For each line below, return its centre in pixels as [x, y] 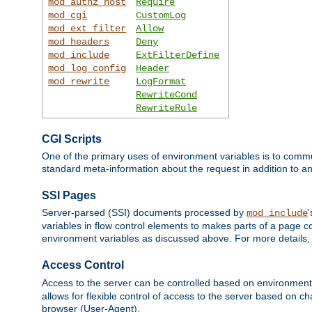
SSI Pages [69, 195]
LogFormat [161, 81]
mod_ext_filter [87, 28]
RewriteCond [167, 94]
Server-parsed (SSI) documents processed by [144, 213]
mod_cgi [68, 15]
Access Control [83, 265]
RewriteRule [167, 108]
